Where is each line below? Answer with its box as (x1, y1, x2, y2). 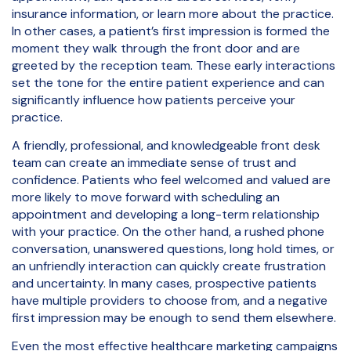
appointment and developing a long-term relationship (12, 206, 320, 223)
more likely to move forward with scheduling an (12, 189, 280, 206)
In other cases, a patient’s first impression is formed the (12, 22, 330, 39)
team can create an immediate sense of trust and (12, 154, 296, 172)
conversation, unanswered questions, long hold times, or (12, 241, 335, 258)
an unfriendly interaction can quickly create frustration (12, 258, 326, 275)
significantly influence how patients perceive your (12, 91, 295, 108)
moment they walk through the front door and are (12, 39, 300, 56)
